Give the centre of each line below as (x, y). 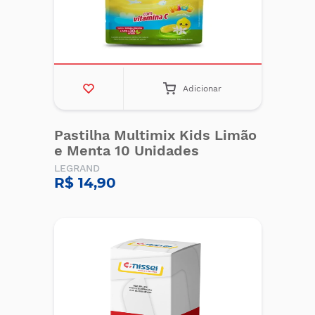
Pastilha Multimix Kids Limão (155, 135)
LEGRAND (77, 168)
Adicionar (202, 89)
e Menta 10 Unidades (126, 150)
